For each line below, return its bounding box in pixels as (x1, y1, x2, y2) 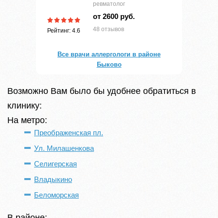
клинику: (7, 101, 42, 110)
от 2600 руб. (93, 12, 135, 20)
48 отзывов (93, 26, 124, 33)
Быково (96, 61, 122, 68)
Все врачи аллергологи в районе (57, 51, 161, 58)
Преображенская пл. (34, 128, 103, 137)
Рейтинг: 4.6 (47, 27, 80, 34)
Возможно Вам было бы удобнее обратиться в (7, 86, 196, 96)
